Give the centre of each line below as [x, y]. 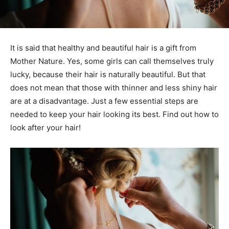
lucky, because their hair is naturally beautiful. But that [108, 74]
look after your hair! [45, 127]
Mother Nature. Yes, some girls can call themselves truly [112, 61]
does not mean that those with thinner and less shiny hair [114, 87]
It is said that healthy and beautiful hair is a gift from [103, 48]
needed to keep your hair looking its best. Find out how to [114, 114]
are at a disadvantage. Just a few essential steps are [104, 101]
